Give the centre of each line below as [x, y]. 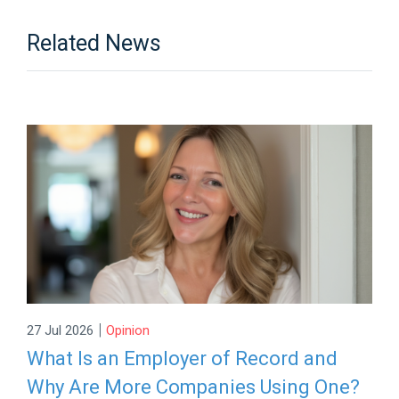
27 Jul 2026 [61, 330]
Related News [94, 43]
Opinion [128, 330]
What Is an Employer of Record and [183, 359]
